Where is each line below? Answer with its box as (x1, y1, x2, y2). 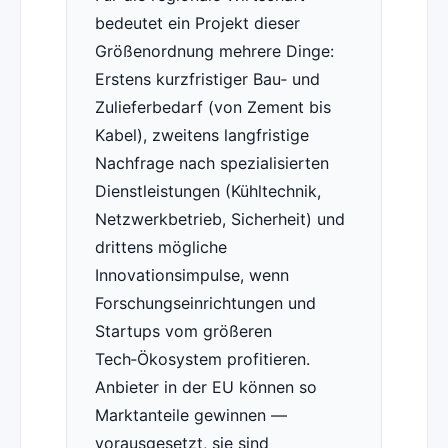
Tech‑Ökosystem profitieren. (94, 349, 310, 370)
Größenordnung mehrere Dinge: (94, 41, 334, 62)
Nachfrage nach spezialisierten (94, 153, 329, 174)
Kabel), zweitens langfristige (94, 125, 309, 146)
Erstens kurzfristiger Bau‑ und (94, 69, 320, 90)
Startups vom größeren (94, 321, 272, 342)
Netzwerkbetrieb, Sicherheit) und (94, 209, 345, 230)
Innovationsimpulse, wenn (94, 265, 289, 286)
